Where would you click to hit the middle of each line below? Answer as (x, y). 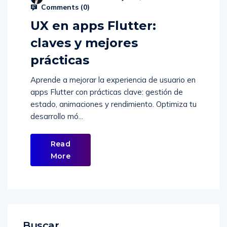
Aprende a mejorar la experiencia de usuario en (113, 69)
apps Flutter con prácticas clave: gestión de (107, 82)
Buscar (41, 215)
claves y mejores (84, 32)
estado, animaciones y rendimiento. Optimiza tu (113, 94)
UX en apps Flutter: (93, 15)
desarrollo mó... (57, 106)
